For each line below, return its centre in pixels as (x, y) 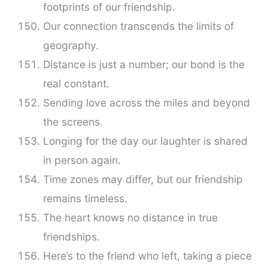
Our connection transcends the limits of (138, 26)
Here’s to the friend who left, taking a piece (147, 256)
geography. (71, 45)
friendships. (71, 237)
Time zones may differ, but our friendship (143, 179)
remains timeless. (85, 199)
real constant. (76, 84)
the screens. (73, 122)
